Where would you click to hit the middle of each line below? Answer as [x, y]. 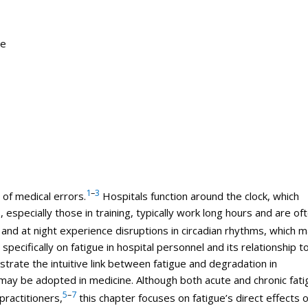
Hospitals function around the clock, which [199, 196]
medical [33, 196]
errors [68, 196]
